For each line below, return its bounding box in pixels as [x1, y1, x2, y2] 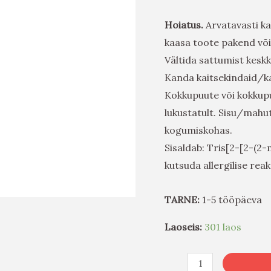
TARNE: [165, 193, 200, 206]
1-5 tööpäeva [200, 193, 262, 206]
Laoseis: [165, 220, 202, 233]
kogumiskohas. [165, 123, 235, 136]
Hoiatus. [165, 18, 206, 31]
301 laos [204, 220, 241, 233]
